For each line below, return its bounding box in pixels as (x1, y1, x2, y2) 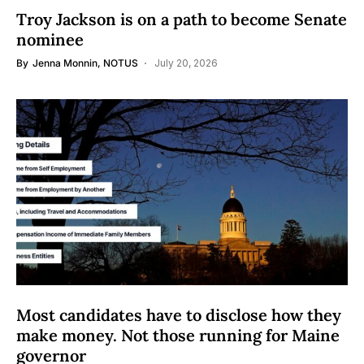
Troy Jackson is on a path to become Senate (16, 9, 347, 29)
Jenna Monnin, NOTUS (32, 57, 138, 69)
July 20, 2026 (154, 57, 218, 69)
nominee (16, 29, 84, 50)
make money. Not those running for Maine (16, 325, 340, 345)
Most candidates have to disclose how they (16, 305, 341, 325)
